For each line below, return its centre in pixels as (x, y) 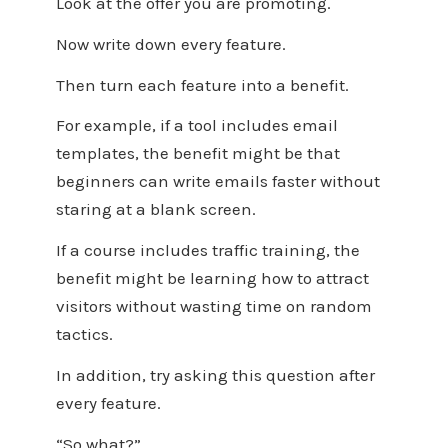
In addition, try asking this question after (215, 374)
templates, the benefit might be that (197, 153)
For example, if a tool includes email (196, 125)
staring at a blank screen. (155, 209)
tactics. (84, 334)
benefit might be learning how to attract (212, 278)
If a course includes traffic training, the (207, 250)
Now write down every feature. (170, 43)
